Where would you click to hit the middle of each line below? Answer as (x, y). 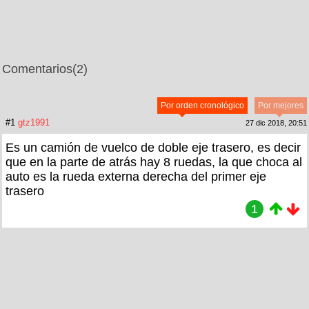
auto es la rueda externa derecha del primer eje (136, 176)
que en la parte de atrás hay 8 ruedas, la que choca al (154, 162)
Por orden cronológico (202, 105)
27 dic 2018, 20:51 (276, 122)
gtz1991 (34, 122)
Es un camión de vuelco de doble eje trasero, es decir (153, 147)
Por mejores (281, 105)
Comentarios (37, 69)
